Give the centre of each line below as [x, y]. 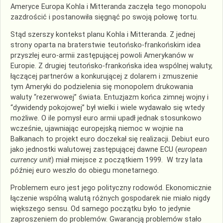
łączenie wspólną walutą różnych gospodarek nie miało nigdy [110, 199]
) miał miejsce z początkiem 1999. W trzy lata [127, 160]
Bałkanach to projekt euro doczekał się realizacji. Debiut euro [110, 139]
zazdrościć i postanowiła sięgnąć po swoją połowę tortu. [104, 17]
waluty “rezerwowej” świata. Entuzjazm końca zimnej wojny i [110, 97]
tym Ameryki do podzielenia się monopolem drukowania [102, 87]
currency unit [31, 160]
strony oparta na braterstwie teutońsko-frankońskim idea [106, 45]
